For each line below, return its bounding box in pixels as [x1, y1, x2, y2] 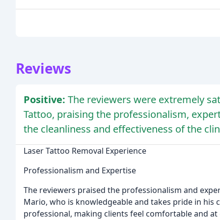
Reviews [16, 58, 71, 78]
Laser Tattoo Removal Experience [24, 145, 146, 156]
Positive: [24, 92, 68, 106]
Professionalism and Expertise [24, 165, 136, 176]
